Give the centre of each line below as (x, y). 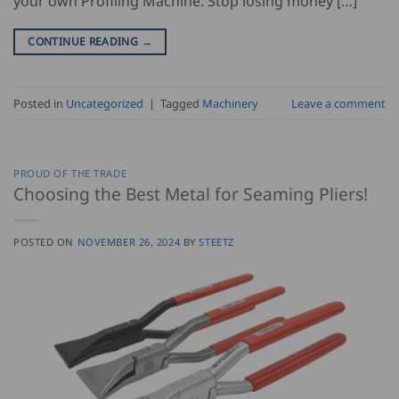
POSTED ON (45, 241)
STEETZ (216, 241)
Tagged (181, 103)
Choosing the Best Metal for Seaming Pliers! (191, 193)
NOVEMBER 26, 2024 (129, 241)
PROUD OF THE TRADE (70, 174)
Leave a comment (338, 103)
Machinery (230, 103)
